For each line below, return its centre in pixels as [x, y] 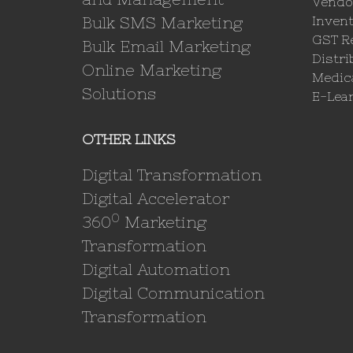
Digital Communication [173, 293]
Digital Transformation [172, 175]
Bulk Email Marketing [166, 46]
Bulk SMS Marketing [162, 23]
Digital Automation [156, 269]
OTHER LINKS [129, 139]
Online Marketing [152, 70]
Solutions [119, 94]
